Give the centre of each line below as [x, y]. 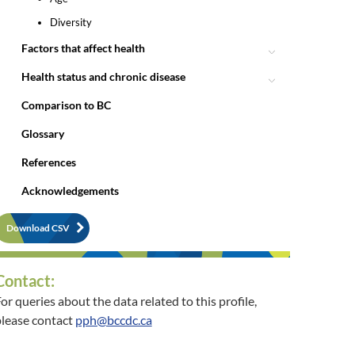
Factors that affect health [83, 48]
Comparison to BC [66, 105]
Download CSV [38, 228]
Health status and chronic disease [103, 76]
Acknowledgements [70, 191]
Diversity [71, 22]
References [48, 162]
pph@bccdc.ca [113, 320]
